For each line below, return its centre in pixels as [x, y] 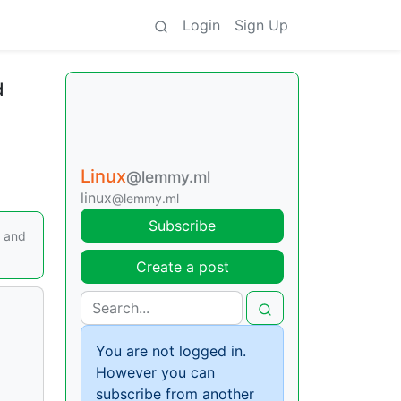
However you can [155, 372]
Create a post [182, 267]
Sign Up [261, 25]
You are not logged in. [171, 351]
